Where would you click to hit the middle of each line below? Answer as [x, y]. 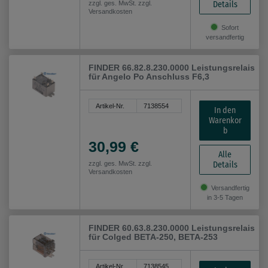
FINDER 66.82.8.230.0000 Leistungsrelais [172, 67]
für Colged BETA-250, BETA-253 [153, 237]
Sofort [229, 28]
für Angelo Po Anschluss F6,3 [149, 76]
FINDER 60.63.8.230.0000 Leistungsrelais [172, 228]
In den [225, 110]
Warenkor [225, 120]
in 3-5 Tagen [225, 197]
